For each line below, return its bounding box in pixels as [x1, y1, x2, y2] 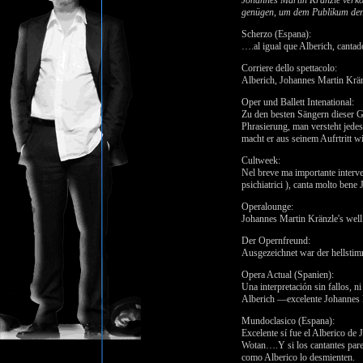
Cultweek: [241, 155, 280, 166]
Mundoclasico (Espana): [241, 315, 335, 327]
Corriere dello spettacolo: [241, 62, 337, 74]
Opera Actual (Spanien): [241, 269, 334, 280]
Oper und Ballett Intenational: [241, 96, 354, 108]
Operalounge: [241, 201, 293, 212]
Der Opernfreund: [241, 235, 310, 246]
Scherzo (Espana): [241, 28, 311, 40]
